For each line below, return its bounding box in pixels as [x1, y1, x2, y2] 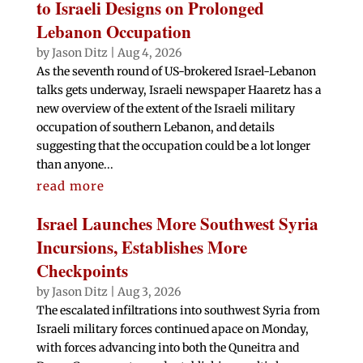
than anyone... [36, 157, 113, 173]
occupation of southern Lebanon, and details [36, 120, 275, 135]
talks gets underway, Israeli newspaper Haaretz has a [36, 83, 322, 98]
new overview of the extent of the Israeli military [36, 101, 295, 117]
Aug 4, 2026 [117, 45, 181, 61]
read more [36, 178, 105, 194]
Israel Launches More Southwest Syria [36, 211, 318, 237]
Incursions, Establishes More [36, 235, 247, 260]
